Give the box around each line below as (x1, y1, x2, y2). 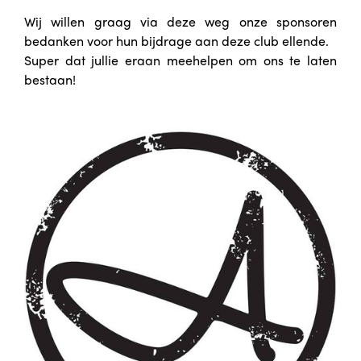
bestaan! (24, 69, 76, 89)
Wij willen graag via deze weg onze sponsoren (24, 11, 337, 31)
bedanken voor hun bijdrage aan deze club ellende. (24, 31, 329, 50)
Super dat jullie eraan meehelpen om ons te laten (24, 50, 337, 69)
